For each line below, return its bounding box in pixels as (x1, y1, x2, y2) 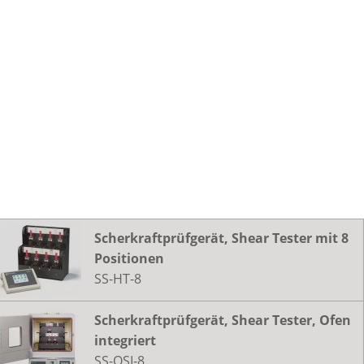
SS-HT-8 (94, 269, 141, 288)
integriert (94, 331, 156, 349)
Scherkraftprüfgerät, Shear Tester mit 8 (94, 228, 349, 247)
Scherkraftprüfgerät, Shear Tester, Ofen (94, 310, 351, 329)
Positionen (94, 249, 164, 267)
